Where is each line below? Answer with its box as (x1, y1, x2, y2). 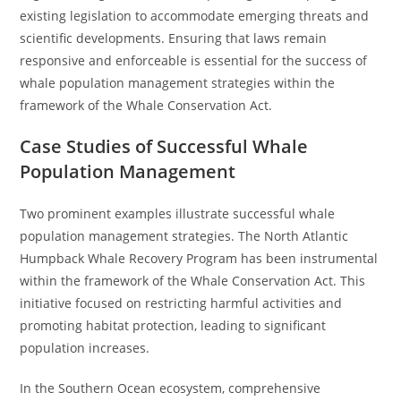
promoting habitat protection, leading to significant (20, 317, 327, 334)
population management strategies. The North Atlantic (20, 227, 349, 244)
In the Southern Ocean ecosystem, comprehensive (20, 380, 321, 397)
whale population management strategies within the (20, 74, 336, 91)
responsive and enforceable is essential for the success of (20, 52, 368, 69)
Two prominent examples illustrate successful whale (20, 205, 336, 222)
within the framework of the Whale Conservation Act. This (20, 272, 366, 289)
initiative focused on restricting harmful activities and (20, 294, 343, 311)
